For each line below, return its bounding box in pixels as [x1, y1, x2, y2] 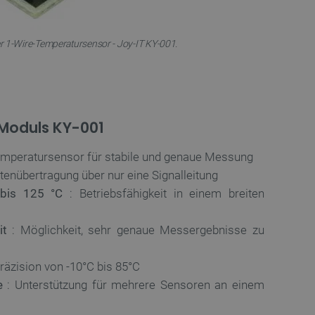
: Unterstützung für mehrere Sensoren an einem [2, 278, 264, 292]
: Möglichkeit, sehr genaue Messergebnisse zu [6, 223, 265, 237]
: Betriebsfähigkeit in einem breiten [63, 186, 265, 200]
